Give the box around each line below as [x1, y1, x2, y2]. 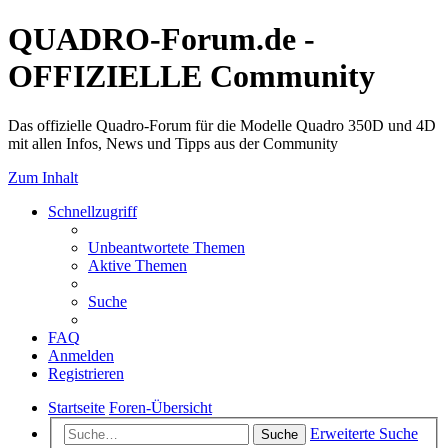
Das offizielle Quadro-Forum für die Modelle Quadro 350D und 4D [8, 116, 436, 134]
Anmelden [48, 346, 114, 364]
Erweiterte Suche [310, 425, 418, 443]
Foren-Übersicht [109, 398, 212, 416]
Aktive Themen [88, 256, 187, 274]
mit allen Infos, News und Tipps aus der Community [8, 134, 338, 152]
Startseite [48, 398, 105, 416]
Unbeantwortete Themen [88, 238, 245, 256]
